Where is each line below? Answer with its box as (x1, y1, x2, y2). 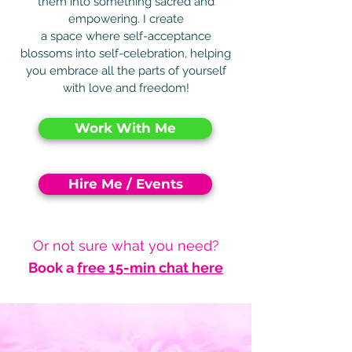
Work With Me (75, 120, 176, 136)
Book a (28, 259, 77, 276)
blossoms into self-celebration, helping (20, 46, 231, 60)
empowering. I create (68, 12, 184, 26)
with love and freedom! (62, 81, 189, 95)
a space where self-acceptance (40, 29, 211, 43)
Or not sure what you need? (32, 237, 219, 254)
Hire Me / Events (68, 176, 183, 192)
